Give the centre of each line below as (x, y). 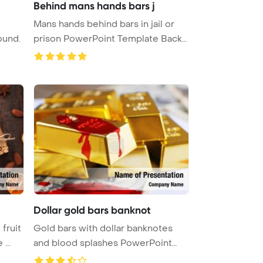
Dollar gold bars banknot (92, 210)
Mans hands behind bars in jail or (104, 24)
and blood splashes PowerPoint (103, 243)
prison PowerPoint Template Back (108, 38)
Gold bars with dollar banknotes (103, 228)
